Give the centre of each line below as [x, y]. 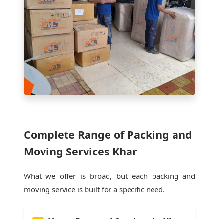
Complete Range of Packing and [108, 134]
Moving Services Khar [80, 151]
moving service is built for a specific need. [94, 189]
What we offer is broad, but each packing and [109, 176]
